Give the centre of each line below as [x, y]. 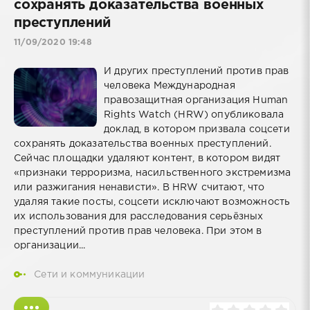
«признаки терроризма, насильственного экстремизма [153, 173]
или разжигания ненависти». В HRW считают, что [139, 188]
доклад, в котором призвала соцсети [197, 130]
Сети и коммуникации [90, 275]
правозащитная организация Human [196, 101]
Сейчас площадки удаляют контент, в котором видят [147, 159]
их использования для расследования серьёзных [139, 217]
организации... [50, 246]
